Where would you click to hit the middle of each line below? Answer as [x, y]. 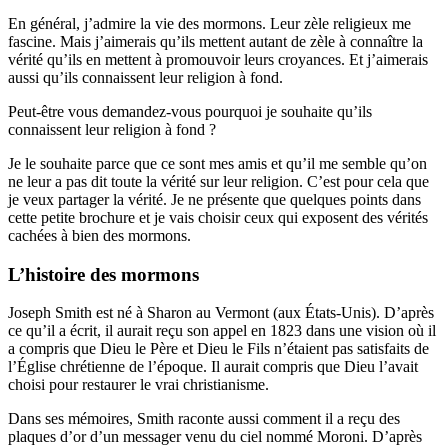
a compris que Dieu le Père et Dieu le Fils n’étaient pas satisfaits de [218, 349]
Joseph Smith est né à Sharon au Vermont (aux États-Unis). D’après [221, 313]
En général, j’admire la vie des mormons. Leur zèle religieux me [209, 23]
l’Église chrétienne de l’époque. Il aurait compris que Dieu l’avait [213, 367]
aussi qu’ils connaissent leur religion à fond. [145, 77]
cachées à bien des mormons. [99, 235]
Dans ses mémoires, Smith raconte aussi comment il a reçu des [204, 419]
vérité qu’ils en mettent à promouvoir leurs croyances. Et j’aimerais [218, 59]
